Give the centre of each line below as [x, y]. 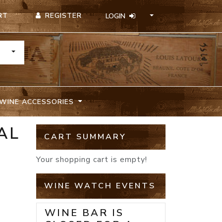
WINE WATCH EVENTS [100, 186]
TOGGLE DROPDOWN [47, 52]
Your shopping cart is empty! [92, 160]
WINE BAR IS [84, 213]
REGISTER [64, 16]
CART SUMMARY [85, 137]
